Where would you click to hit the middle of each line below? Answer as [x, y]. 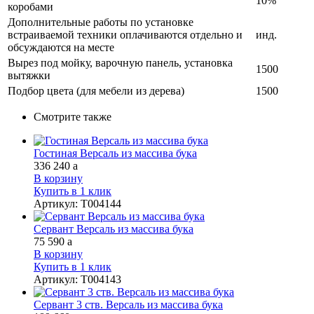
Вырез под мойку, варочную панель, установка [120, 62]
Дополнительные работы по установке [101, 22]
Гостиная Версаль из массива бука [115, 153]
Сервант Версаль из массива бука [114, 228]
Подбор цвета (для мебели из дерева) [96, 90]
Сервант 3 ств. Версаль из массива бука [128, 304]
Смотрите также [73, 116]
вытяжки [29, 75]
